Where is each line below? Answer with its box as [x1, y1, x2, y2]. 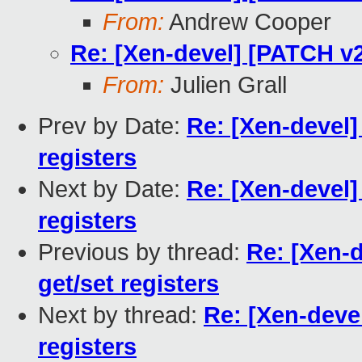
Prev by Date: [38, 113, 187, 140]
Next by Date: [38, 176, 187, 203]
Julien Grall [164, 72, 287, 99]
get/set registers [38, 271, 219, 297]
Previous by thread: [38, 239, 246, 266]
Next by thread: [38, 302, 204, 329]
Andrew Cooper [164, 9, 331, 36]
